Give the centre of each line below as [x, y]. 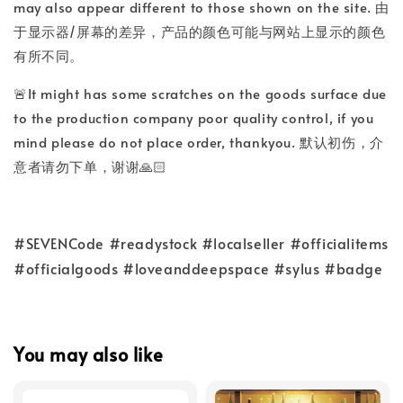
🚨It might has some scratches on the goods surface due [200, 93]
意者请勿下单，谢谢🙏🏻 [90, 166]
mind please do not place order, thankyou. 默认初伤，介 [199, 142]
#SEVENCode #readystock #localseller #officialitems [201, 243]
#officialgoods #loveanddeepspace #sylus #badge [198, 268]
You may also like [89, 354]
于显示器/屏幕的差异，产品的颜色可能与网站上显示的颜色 [200, 31]
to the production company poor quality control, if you [194, 117]
